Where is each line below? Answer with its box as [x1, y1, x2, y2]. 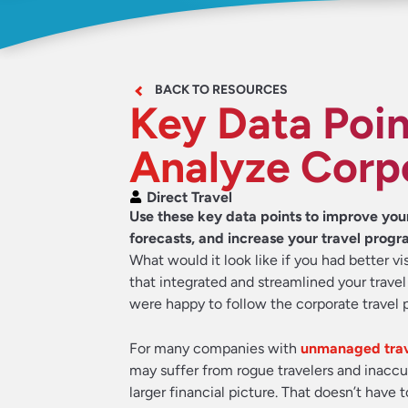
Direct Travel [147, 188, 232, 206]
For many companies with [129, 339, 301, 357]
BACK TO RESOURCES [155, 81, 288, 97]
